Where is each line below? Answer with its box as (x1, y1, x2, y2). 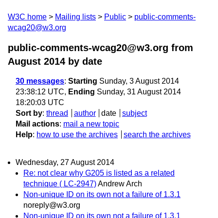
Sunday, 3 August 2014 (97, 77, 179, 85)
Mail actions (16, 120, 59, 128)
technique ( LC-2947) (23, 180, 96, 188)
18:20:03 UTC (16, 98, 64, 107)
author (73, 109, 96, 117)
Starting (68, 77, 97, 85)
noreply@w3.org (23, 201, 80, 210)
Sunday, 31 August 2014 (95, 88, 181, 96)
